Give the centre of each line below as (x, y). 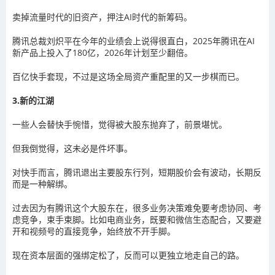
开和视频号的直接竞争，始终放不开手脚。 (94, 231)
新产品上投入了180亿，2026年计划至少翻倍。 (103, 52)
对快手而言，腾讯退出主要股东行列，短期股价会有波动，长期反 (137, 172)
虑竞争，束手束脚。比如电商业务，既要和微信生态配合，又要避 (137, 219)
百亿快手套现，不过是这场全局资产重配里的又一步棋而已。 (128, 76)
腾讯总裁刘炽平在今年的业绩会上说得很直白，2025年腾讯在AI (134, 41)
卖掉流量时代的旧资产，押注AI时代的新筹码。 (102, 17)
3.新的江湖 (33, 100)
